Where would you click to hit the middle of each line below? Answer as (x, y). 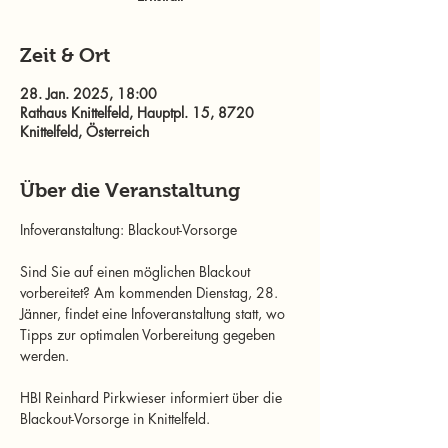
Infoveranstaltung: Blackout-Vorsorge (128, 229)
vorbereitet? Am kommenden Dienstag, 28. (151, 292)
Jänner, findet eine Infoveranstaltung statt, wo (154, 313)
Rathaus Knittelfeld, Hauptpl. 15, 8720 (137, 112)
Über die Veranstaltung (130, 190)
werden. (44, 355)
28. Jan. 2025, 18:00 (88, 93)
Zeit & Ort (65, 55)
